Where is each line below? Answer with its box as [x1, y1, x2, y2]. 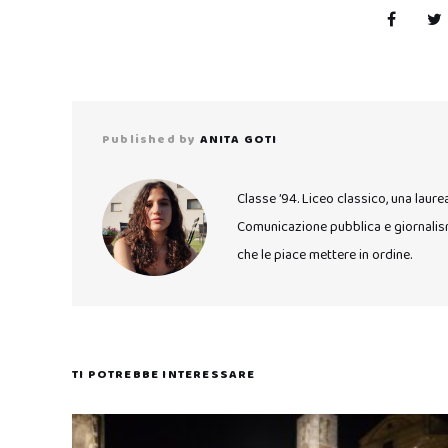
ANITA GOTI [199, 129, 278, 149]
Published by [102, 129, 197, 149]
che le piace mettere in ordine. [237, 244, 412, 267]
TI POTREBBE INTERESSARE [72, 364, 256, 384]
